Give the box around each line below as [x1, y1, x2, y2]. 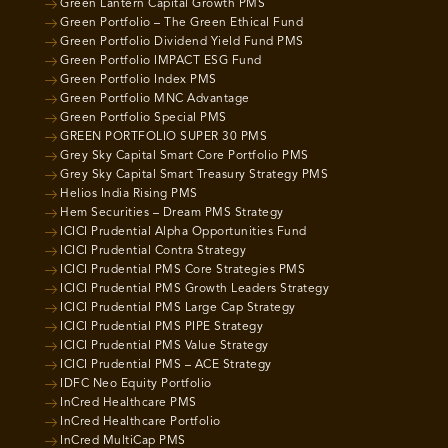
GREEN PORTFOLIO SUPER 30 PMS [60, 130, 267, 143]
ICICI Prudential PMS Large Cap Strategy [60, 301, 296, 314]
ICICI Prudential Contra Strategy [60, 244, 246, 257]
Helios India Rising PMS [60, 187, 198, 200]
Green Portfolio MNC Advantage [60, 92, 250, 105]
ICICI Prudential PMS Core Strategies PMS [60, 263, 305, 276]
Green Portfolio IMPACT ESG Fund [60, 54, 262, 67]
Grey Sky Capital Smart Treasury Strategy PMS [60, 168, 328, 181]
